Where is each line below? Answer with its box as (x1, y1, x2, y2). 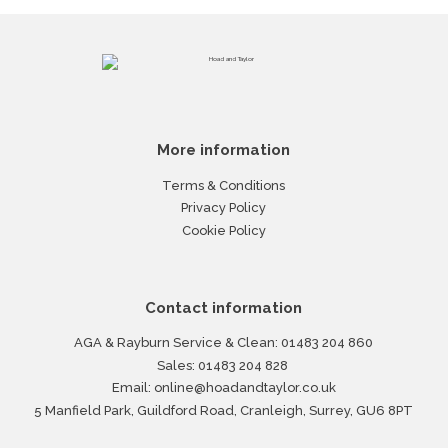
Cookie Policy (181, 222, 266, 238)
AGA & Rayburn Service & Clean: (74, 335, 282, 351)
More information (157, 141, 291, 160)
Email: (111, 380, 154, 396)
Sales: (156, 357, 198, 373)
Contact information (145, 298, 303, 317)
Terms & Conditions (162, 177, 286, 193)
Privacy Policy (181, 200, 267, 216)
